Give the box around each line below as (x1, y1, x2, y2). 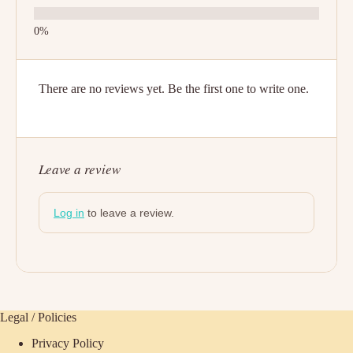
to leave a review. (84, 206, 174, 219)
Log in (54, 206, 84, 219)
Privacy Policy (32, 336, 104, 350)
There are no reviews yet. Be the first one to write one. (39, 82, 309, 95)
